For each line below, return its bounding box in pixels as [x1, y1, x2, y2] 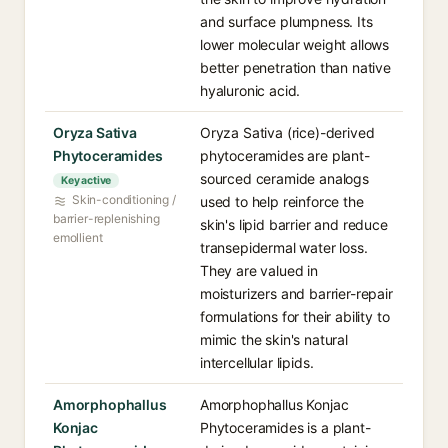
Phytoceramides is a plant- [200, 419, 371, 436]
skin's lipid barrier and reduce [200, 216, 388, 233]
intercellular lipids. [200, 354, 314, 371]
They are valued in [200, 262, 318, 279]
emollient [53, 230, 103, 245]
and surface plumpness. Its [200, 13, 373, 30]
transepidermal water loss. [200, 239, 368, 256]
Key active [61, 174, 112, 187]
